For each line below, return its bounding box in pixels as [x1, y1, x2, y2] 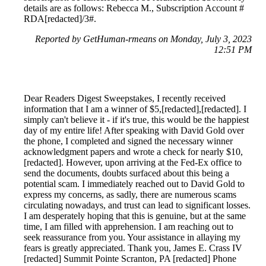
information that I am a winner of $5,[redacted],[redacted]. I [24, 104, 246, 115]
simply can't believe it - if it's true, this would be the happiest [24, 115, 249, 125]
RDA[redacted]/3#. [24, 14, 96, 24]
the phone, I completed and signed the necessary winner [24, 136, 233, 147]
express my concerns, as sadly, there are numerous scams [24, 189, 236, 200]
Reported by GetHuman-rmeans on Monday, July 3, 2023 [35, 34, 252, 45]
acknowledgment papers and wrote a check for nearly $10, [24, 147, 243, 157]
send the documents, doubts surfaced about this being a [24, 168, 229, 179]
